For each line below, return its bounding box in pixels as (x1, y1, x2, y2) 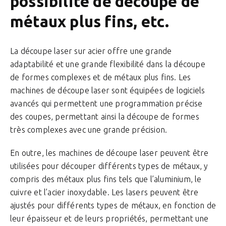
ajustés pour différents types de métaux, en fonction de (10, 201, 216, 210)
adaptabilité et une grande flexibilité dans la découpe (10, 60, 205, 69)
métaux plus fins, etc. (10, 13, 169, 30)
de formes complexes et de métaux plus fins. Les (10, 73, 191, 82)
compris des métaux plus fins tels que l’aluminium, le (10, 175, 202, 184)
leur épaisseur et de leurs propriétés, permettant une (10, 214, 209, 223)
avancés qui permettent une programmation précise (10, 99, 203, 108)
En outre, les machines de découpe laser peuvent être (10, 148, 209, 157)
